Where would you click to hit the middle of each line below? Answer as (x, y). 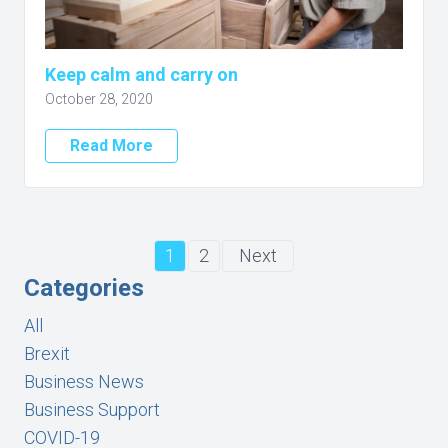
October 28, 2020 (99, 99)
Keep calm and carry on (141, 74)
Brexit (47, 353)
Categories (84, 288)
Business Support (92, 409)
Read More (111, 145)
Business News (84, 381)
